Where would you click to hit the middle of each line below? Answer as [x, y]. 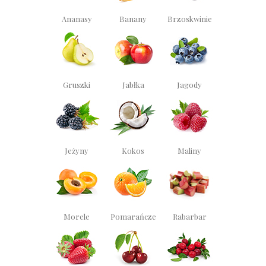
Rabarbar [189, 216]
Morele [77, 216]
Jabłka [133, 84]
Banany [133, 18]
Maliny [189, 150]
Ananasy [77, 18]
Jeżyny [77, 150]
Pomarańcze [133, 216]
